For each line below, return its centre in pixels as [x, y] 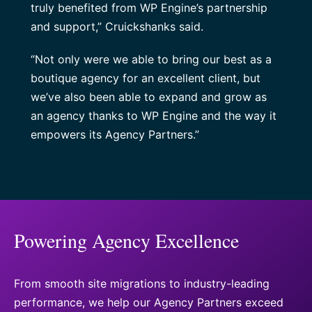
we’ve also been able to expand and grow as [149, 97]
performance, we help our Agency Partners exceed [149, 303]
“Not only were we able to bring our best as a [151, 60]
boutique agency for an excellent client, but [146, 78]
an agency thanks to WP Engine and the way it [154, 116]
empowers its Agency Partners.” [118, 135]
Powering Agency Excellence [126, 241]
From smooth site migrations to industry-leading [142, 284]
